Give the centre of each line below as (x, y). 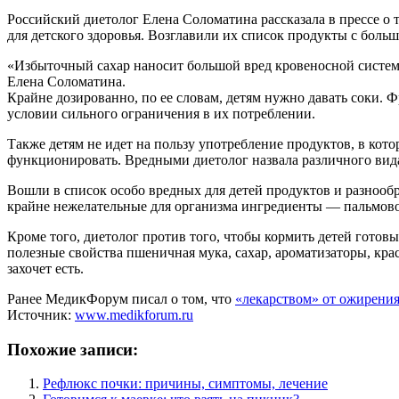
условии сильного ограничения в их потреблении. (161, 113)
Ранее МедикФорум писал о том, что (121, 298)
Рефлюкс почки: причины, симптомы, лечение (185, 384)
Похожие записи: (73, 349)
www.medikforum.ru (134, 314)
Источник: (41, 314)
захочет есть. (45, 268)
